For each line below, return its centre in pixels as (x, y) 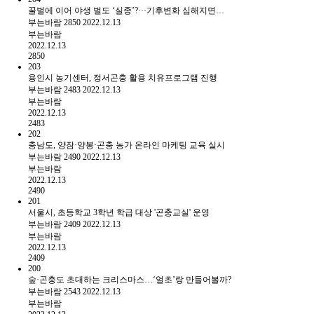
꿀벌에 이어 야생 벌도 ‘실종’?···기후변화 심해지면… (126, 10)
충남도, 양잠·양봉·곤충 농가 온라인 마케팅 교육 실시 (127, 145)
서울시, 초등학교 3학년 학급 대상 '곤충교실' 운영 (119, 212)
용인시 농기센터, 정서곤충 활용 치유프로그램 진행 (123, 77)
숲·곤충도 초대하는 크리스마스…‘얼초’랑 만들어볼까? (130, 279)
